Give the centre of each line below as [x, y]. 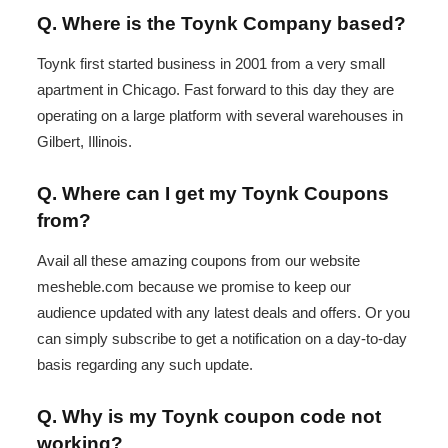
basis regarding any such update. [145, 364]
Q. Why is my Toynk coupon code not [209, 417]
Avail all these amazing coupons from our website [198, 260]
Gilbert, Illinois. [84, 141]
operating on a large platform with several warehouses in [220, 115]
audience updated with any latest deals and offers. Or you [223, 312]
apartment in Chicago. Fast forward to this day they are [215, 89]
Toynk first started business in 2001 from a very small [211, 63]
